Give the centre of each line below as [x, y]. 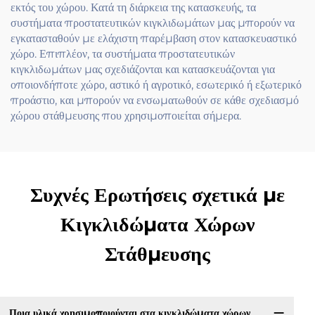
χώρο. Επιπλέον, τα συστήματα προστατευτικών [123, 54]
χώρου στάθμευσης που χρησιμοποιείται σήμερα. [126, 116]
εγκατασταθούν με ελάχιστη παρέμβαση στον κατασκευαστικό [154, 38]
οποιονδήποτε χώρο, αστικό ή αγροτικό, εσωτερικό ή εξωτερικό [156, 85]
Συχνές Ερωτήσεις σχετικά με [157, 195]
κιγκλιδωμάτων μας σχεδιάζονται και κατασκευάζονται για [143, 69]
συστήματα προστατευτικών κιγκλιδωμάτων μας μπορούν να [153, 23]
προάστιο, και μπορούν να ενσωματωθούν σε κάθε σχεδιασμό [155, 100]
